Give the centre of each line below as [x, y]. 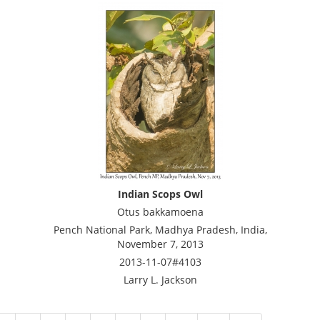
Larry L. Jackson [160, 280]
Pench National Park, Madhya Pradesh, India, [160, 230]
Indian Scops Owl [160, 194]
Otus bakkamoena [160, 212]
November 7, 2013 [160, 244]
